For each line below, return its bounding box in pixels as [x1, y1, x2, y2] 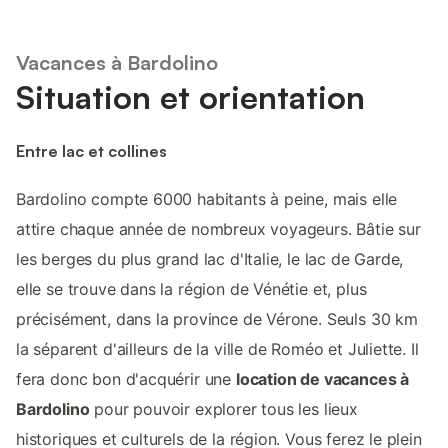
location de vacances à [235, 368, 410, 389]
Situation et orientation [16, 77, 365, 118]
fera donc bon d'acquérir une [16, 368, 236, 389]
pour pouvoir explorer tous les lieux [89, 398, 358, 419]
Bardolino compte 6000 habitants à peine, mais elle [16, 188, 398, 209]
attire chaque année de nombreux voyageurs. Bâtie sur [16, 218, 421, 239]
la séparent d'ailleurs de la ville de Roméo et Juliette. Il [16, 338, 419, 359]
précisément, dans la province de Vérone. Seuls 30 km [16, 308, 418, 329]
